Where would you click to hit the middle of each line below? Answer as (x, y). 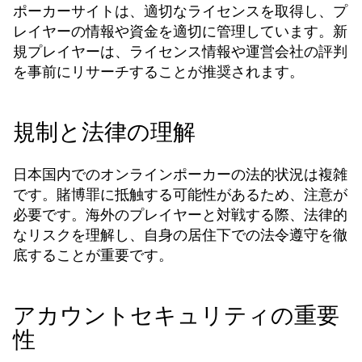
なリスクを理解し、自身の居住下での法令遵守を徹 (180, 235)
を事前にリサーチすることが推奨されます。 (158, 72)
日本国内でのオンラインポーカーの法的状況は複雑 (180, 174)
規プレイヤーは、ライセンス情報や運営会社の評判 (180, 51)
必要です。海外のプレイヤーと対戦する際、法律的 (180, 215)
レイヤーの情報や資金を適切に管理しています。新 (180, 31)
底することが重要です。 (93, 255)
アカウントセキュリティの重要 (176, 316)
